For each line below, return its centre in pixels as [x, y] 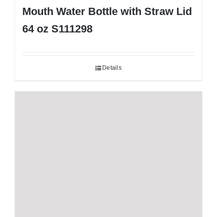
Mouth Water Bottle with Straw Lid [107, 12]
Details [112, 68]
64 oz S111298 [57, 29]
